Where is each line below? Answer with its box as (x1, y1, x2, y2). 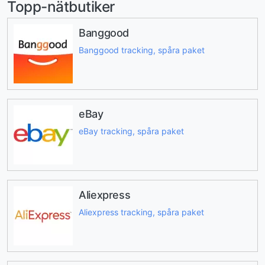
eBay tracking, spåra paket (79, 125, 184, 136)
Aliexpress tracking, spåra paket (79, 206, 204, 217)
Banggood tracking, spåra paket (79, 44, 205, 55)
